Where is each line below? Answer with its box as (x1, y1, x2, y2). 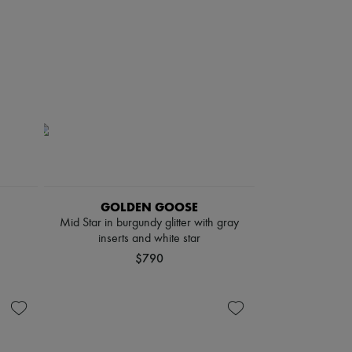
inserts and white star (98, 233, 200, 245)
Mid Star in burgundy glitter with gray (60, 217, 239, 229)
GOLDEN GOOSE (101, 200, 198, 214)
